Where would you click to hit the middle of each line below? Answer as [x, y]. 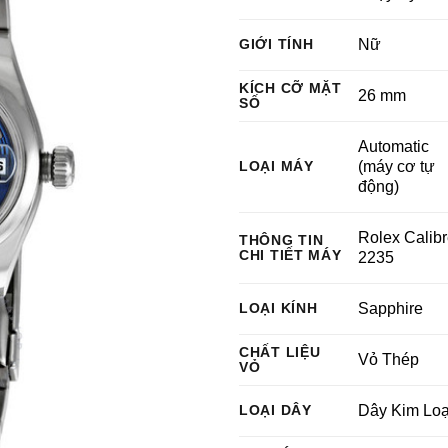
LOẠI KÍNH [278, 308]
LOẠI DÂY [275, 410]
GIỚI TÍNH [276, 44]
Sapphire [391, 308]
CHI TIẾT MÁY [290, 255]
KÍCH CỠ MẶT [290, 88]
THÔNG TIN [281, 240]
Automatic [394, 146]
